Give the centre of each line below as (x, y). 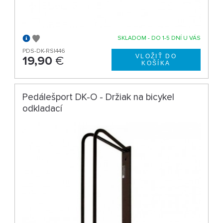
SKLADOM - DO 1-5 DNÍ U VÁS (159, 38)
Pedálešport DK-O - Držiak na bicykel (99, 97)
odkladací (43, 108)
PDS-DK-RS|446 (44, 51)
